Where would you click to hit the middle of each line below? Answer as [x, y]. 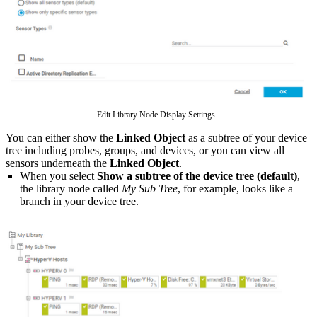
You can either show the [61, 137]
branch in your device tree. [79, 201]
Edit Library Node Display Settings [156, 114]
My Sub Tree [150, 188]
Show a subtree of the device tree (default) [197, 175]
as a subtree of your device [246, 137]
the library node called [71, 188]
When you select [58, 175]
